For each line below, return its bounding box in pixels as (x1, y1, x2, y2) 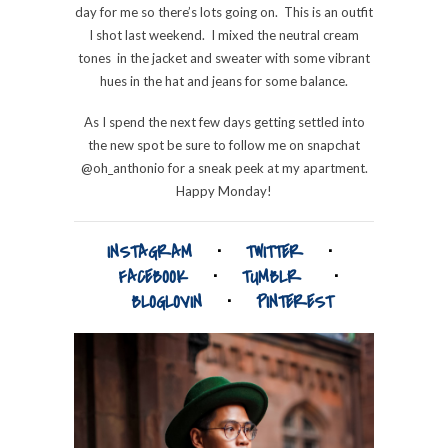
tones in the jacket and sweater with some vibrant (78, 49, 370, 66)
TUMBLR (241, 264, 301, 290)
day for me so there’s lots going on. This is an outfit (75, 3, 373, 20)
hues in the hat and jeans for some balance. (100, 72, 348, 89)
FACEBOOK (117, 264, 188, 290)
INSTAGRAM (107, 239, 192, 265)
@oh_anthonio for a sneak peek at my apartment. (80, 159, 368, 176)
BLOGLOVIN (131, 289, 202, 315)
